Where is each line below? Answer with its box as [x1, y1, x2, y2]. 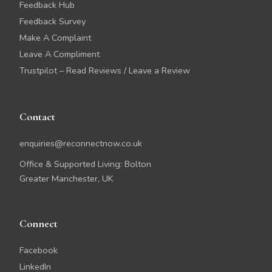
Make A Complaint [19, 32, 91, 44]
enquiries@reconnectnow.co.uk [19, 137, 142, 149]
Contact [19, 110, 55, 123]
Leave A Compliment [19, 48, 100, 60]
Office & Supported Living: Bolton [19, 158, 151, 170]
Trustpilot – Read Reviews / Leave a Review [19, 64, 190, 76]
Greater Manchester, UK [19, 172, 114, 185]
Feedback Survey [19, 15, 86, 27]
